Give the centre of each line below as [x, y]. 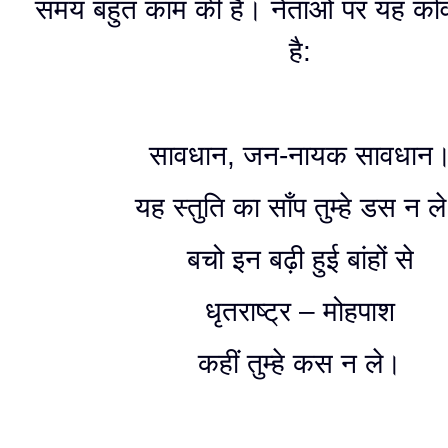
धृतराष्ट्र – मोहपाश [300, 311]
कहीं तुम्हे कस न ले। [300, 363]
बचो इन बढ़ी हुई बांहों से [300, 259]
